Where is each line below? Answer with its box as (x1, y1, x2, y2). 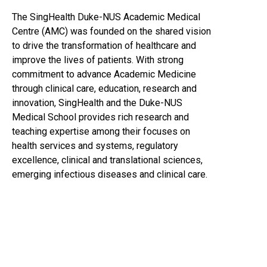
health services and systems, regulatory (12, 140, 178, 152)
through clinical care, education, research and (12, 83, 197, 95)
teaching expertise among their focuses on (12, 126, 190, 138)
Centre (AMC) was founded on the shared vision (12, 26, 211, 38)
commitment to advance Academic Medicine (12, 69, 196, 80)
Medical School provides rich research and (12, 111, 189, 123)
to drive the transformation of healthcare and (12, 40, 196, 52)
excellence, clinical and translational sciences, (12, 154, 203, 166)
